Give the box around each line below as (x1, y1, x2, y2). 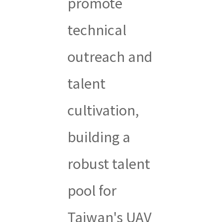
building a (67, 126, 130, 147)
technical (67, 19, 126, 40)
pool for (67, 180, 116, 200)
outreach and (67, 46, 153, 66)
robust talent (67, 153, 150, 173)
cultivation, (67, 100, 139, 120)
